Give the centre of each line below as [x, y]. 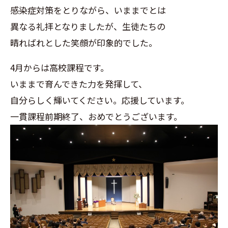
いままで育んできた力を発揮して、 [79, 84]
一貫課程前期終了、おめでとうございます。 [96, 117]
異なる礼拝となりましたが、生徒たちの [88, 26]
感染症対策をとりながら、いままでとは [88, 10]
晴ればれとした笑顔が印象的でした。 [84, 43]
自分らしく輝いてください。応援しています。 [100, 100]
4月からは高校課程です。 [60, 68]
